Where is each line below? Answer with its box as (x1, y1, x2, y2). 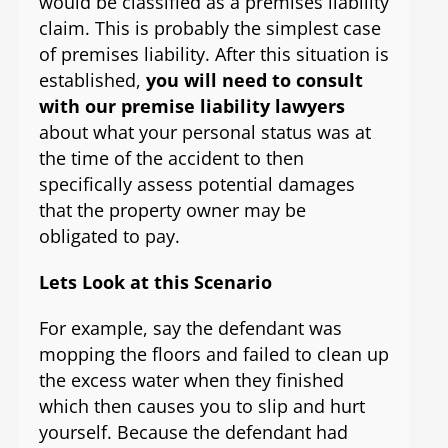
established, (38, 68, 146, 93)
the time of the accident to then (38, 146, 304, 171)
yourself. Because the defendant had (38, 420, 348, 445)
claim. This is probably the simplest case (38, 16, 381, 41)
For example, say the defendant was (38, 316, 342, 341)
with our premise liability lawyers (38, 94, 345, 119)
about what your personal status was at (38, 120, 371, 145)
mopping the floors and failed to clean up (38, 342, 389, 367)
